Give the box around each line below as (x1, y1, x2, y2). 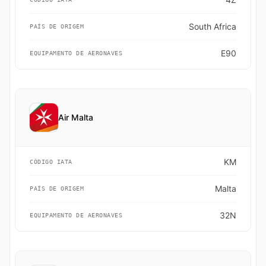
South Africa (189, 21, 236, 31)
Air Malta (58, 112, 93, 122)
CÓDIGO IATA (30, 159, 72, 165)
